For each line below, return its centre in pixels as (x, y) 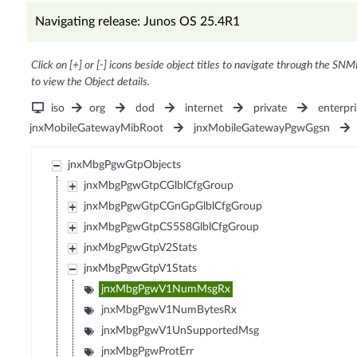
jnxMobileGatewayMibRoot (96, 129)
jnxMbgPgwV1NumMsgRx (166, 290)
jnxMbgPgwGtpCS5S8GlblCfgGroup (172, 228)
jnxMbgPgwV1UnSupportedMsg (180, 331)
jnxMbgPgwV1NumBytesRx (169, 310)
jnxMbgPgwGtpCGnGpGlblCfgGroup (173, 207)
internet (204, 109)
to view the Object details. (90, 82)
